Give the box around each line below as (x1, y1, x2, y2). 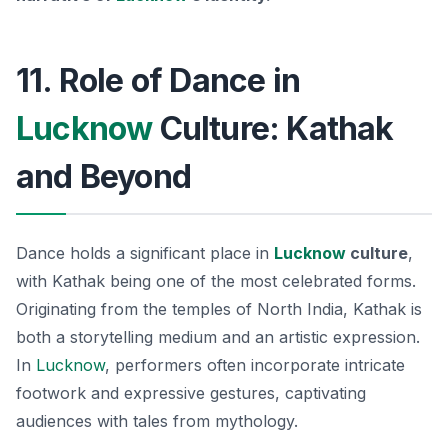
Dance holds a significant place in (16, 242, 274, 263)
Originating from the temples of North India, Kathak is (16, 298, 422, 319)
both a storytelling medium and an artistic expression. (16, 326, 420, 347)
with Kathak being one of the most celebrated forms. (16, 270, 416, 291)
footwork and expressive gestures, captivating (16, 382, 366, 403)
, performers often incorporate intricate (105, 354, 405, 375)
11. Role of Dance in (16, 60, 300, 100)
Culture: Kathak (152, 108, 394, 148)
